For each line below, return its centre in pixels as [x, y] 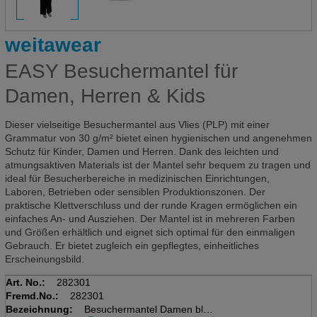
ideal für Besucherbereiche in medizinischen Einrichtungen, [137, 179]
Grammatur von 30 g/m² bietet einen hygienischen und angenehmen [158, 138]
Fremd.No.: [32, 296]
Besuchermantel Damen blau [149, 310]
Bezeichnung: [39, 310]
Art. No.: [25, 283]
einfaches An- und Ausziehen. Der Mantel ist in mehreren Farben [150, 219]
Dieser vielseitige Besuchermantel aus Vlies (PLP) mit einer [137, 125]
